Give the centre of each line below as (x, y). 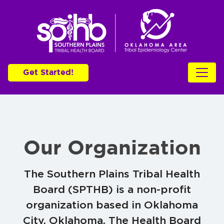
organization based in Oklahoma (112, 205)
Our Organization (112, 149)
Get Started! (48, 73)
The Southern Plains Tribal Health (112, 174)
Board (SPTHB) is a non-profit (112, 189)
